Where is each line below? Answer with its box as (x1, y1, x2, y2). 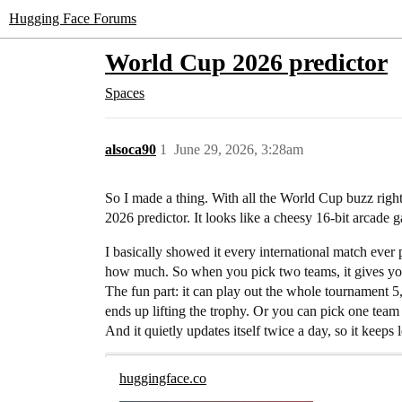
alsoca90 (105, 142, 156, 157)
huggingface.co (119, 371, 206, 386)
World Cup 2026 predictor (105, 48, 388, 76)
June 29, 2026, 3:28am (174, 142, 303, 157)
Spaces (105, 85, 144, 100)
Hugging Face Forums (9, 11, 136, 26)
